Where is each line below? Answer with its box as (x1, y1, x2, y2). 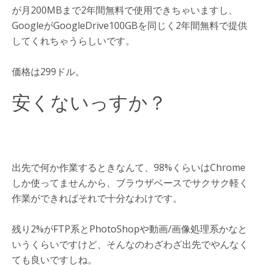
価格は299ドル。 (12, 65, 85, 79)
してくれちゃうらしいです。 (12, 34, 135, 48)
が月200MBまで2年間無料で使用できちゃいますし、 (12, 4, 238, 17)
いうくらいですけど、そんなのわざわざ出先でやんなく (12, 238, 248, 251)
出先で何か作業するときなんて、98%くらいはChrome (12, 161, 245, 174)
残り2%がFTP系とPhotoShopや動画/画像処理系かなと (12, 222, 247, 236)
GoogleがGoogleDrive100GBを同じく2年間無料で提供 (12, 19, 247, 33)
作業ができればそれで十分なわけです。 (12, 192, 182, 205)
